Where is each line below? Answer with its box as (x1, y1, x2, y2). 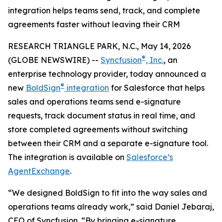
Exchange (31, 166, 70, 176)
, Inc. (146, 55, 164, 65)
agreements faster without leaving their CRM (8, 19, 180, 29)
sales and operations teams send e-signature (8, 97, 181, 107)
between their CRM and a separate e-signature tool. (8, 138, 208, 148)
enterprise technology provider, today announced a (8, 69, 206, 79)
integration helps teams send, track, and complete (8, 5, 200, 15)
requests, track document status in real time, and (8, 111, 195, 120)
